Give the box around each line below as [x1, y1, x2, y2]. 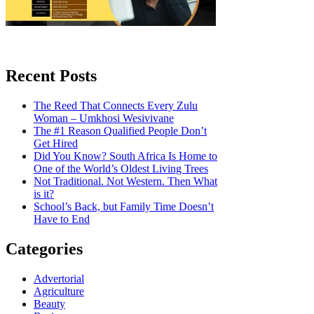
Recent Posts [6, 67, 97, 85]
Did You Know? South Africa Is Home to [34, 149, 217, 162]
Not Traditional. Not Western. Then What [34, 175, 217, 187]
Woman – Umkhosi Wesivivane [34, 111, 174, 124]
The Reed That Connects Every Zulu [34, 99, 198, 111]
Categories [6, 239, 83, 258]
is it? [34, 187, 54, 200]
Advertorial [34, 272, 84, 285]
